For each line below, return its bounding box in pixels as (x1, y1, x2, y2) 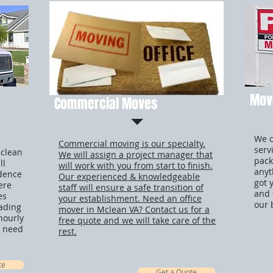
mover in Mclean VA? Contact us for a (58, 204, 210, 215)
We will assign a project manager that (58, 149, 213, 160)
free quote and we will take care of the (58, 214, 216, 226)
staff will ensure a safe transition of (58, 182, 204, 193)
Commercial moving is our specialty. (58, 138, 205, 149)
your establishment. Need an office (58, 193, 202, 204)
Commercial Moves (54, 94, 157, 113)
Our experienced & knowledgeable (58, 171, 200, 182)
